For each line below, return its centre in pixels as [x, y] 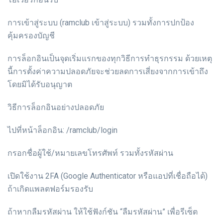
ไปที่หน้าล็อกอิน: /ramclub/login [62, 130]
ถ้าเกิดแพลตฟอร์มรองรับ [50, 189]
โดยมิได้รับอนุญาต [40, 85]
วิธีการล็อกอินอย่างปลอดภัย [56, 108]
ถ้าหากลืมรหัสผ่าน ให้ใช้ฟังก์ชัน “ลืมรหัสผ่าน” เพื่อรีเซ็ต [103, 212]
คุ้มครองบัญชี [31, 36]
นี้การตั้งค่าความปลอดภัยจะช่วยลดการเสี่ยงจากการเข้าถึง [108, 72]
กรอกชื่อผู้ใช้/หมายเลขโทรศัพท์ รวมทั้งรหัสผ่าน [90, 153]
